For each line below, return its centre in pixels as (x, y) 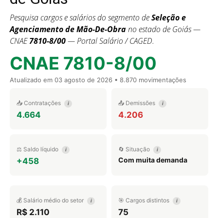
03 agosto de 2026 (83, 80)
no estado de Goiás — (163, 29)
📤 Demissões (137, 103)
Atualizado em (32, 80)
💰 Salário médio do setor (51, 200)
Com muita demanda (153, 160)
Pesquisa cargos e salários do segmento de (81, 18)
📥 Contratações (39, 103)
